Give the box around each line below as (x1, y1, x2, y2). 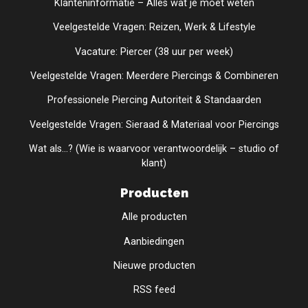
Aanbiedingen (124, 235, 184, 247)
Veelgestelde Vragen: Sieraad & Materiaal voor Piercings (29, 118, 279, 131)
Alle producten (121, 211, 187, 223)
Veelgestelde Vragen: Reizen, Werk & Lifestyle (52, 21, 256, 34)
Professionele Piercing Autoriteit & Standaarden (47, 94, 261, 107)
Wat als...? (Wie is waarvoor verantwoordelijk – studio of (29, 143, 279, 155)
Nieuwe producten (113, 259, 195, 272)
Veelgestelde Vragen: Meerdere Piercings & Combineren (30, 70, 278, 82)
